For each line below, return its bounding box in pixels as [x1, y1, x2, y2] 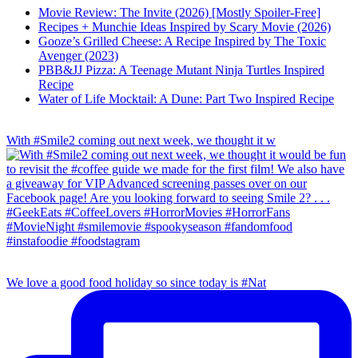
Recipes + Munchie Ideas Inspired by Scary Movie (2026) [38, 20, 331, 34]
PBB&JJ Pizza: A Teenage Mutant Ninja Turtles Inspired [38, 63, 324, 78]
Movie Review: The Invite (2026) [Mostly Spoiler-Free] [38, 6, 320, 20]
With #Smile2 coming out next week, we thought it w [6, 133, 276, 148]
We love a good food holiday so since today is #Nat [6, 276, 266, 290]
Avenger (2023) [38, 49, 118, 63]
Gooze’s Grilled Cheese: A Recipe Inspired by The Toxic [38, 34, 326, 49]
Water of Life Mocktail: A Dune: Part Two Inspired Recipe [38, 92, 334, 106]
